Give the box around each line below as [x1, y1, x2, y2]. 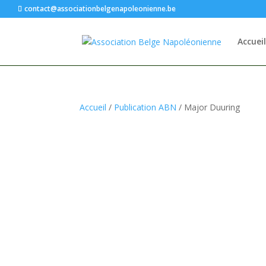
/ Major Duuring [176, 102, 240, 113]
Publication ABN [114, 102, 177, 113]
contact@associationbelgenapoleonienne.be [24, 4, 176, 14]
